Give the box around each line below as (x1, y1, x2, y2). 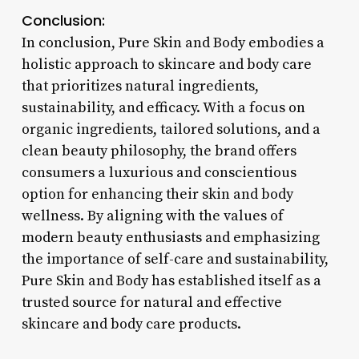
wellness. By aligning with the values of (21, 206, 284, 225)
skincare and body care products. (21, 314, 241, 333)
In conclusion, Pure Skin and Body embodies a (21, 33, 325, 52)
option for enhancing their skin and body (21, 184, 293, 204)
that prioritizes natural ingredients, (21, 76, 259, 95)
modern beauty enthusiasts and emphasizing (21, 228, 320, 247)
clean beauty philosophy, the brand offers (21, 141, 296, 160)
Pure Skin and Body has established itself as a (21, 271, 321, 290)
